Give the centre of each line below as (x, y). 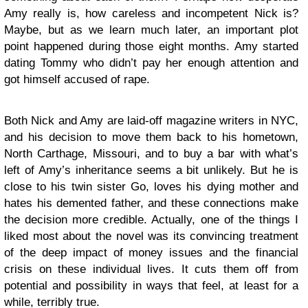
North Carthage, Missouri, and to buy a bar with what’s (151, 154)
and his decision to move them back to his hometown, (151, 137)
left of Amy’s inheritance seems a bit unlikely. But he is (151, 170)
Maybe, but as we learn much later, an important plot (151, 30)
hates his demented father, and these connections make (151, 203)
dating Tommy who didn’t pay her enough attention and (151, 63)
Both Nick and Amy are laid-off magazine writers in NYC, (151, 121)
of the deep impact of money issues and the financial (151, 253)
